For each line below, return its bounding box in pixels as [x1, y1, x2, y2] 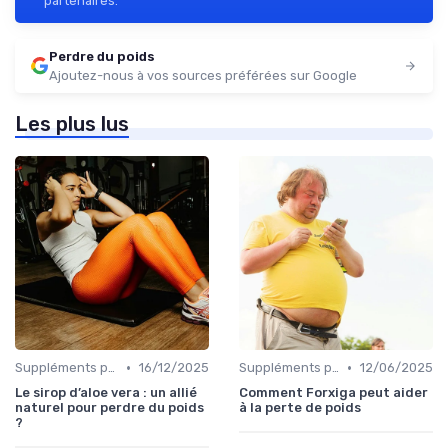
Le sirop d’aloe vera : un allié [15, 385, 197, 401]
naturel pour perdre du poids [15, 400, 204, 416]
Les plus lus [15, 112, 129, 137]
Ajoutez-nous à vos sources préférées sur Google [49, 68, 357, 84]
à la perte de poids [239, 400, 361, 416]
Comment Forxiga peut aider [239, 385, 428, 401]
